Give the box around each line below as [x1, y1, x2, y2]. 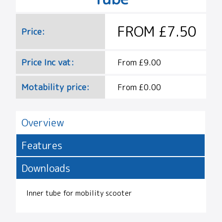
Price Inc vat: [21, 56, 74, 68]
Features [21, 138, 62, 153]
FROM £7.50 [117, 22, 197, 42]
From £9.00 [117, 56, 162, 68]
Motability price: [21, 81, 90, 93]
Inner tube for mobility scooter [26, 188, 132, 198]
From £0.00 [117, 81, 162, 93]
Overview [21, 115, 64, 130]
